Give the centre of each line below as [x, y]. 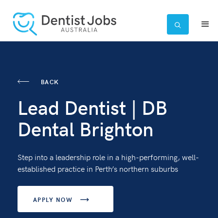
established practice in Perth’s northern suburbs [98, 168]
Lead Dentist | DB [92, 107]
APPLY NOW [53, 199]
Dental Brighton [85, 128]
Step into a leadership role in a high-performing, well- [108, 156]
